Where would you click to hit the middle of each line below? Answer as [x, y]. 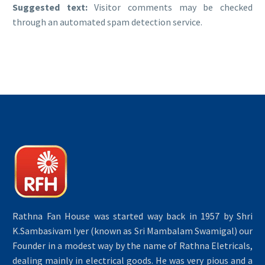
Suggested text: [54, 7]
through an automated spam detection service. [107, 22]
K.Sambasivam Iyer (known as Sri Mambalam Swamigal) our [132, 230]
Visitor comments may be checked [174, 7]
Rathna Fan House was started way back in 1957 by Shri [132, 216]
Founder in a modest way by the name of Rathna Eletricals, [132, 245]
